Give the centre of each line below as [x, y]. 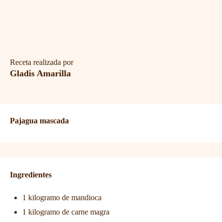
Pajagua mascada [39, 120]
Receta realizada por [42, 62]
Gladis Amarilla [40, 73]
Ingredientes [31, 174]
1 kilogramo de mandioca [62, 197]
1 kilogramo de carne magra [66, 212]
